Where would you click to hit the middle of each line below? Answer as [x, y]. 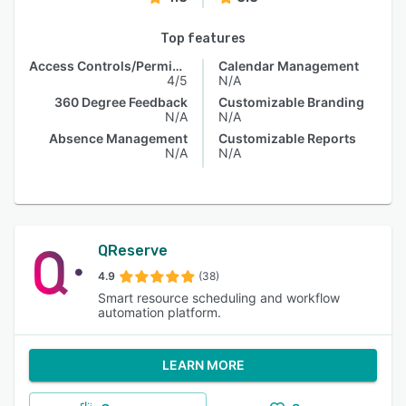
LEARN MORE [203, 365]
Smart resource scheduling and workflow [219, 298]
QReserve [133, 251]
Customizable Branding [291, 102]
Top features [203, 39]
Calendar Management [289, 66]
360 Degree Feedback [121, 102]
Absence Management [118, 138]
